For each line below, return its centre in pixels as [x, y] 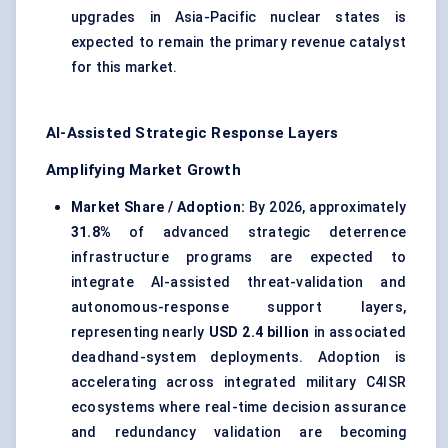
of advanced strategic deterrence [258, 232]
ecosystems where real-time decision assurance [238, 407]
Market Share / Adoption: [160, 207]
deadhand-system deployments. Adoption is [238, 357]
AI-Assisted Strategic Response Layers [192, 133]
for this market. [124, 67]
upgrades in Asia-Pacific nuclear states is [238, 17]
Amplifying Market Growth [143, 170]
